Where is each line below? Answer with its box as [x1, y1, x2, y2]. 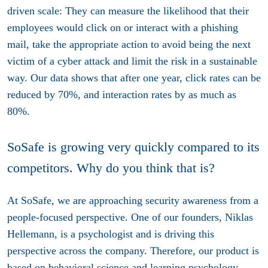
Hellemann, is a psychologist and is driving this [7, 227, 214, 240]
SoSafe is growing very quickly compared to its [7, 139, 260, 155]
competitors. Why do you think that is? [7, 160, 215, 176]
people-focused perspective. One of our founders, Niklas [7, 211, 253, 223]
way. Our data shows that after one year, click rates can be [7, 72, 261, 84]
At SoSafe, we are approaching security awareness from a [7, 194, 258, 206]
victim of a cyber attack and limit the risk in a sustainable [7, 55, 257, 68]
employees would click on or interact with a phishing [7, 22, 238, 34]
